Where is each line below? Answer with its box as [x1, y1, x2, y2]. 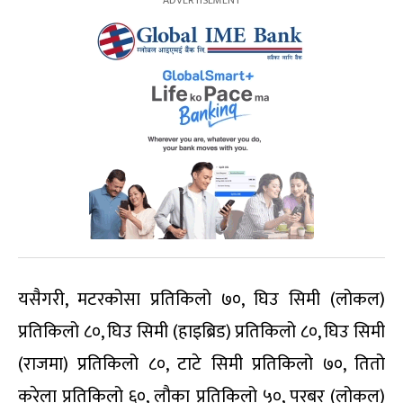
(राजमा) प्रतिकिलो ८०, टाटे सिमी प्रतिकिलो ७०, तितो [18, 348, 385, 380]
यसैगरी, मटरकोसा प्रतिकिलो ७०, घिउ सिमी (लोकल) [18, 283, 385, 315]
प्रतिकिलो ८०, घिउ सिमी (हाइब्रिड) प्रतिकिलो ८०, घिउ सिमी [18, 316, 385, 347]
